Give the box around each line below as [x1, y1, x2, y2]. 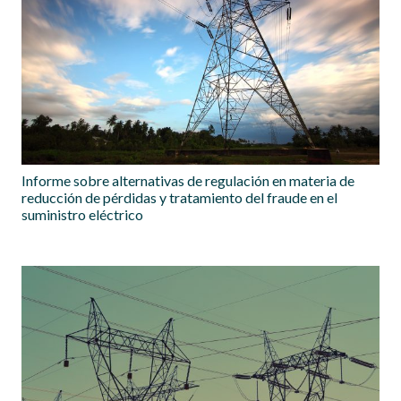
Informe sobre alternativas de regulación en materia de [21, 172, 354, 190]
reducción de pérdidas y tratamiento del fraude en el [21, 189, 337, 207]
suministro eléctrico [21, 206, 143, 224]
